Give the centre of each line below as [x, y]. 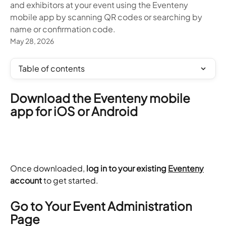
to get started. [70, 181]
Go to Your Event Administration [102, 206]
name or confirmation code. [63, 29]
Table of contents [52, 68]
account [26, 181]
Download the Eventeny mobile [101, 98]
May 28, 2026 [32, 41]
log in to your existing [127, 168]
